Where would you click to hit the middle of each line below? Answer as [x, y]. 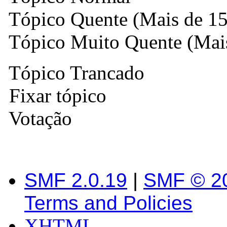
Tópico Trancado [74, 72]
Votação [38, 118]
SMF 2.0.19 [76, 180]
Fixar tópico [55, 95]
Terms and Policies [108, 203]
